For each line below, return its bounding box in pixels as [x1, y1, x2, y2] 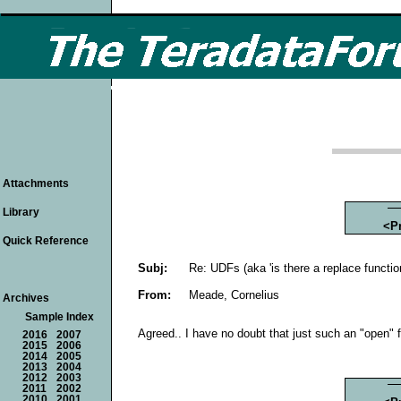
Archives [3, 292, 49, 304]
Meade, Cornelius [189, 287, 279, 302]
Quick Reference [3, 235, 89, 247]
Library [3, 206, 39, 218]
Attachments [3, 177, 69, 190]
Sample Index [25, 311, 94, 322]
